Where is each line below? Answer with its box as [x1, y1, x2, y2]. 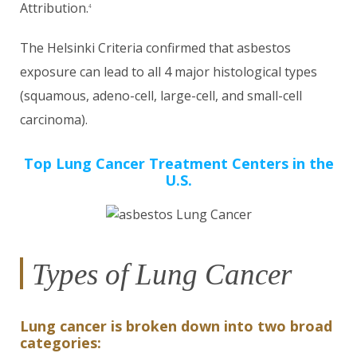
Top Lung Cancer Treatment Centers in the [23, 154, 334, 173]
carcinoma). [20, 111, 88, 128]
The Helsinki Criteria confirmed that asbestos [20, 39, 291, 57]
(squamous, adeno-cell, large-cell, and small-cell [20, 87, 302, 104]
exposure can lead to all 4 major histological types [20, 63, 317, 80]
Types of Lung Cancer [32, 258, 292, 291]
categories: [20, 333, 101, 352]
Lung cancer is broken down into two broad [20, 316, 332, 335]
